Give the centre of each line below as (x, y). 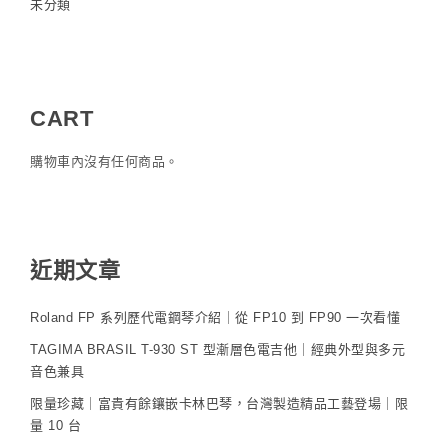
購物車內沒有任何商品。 (104, 161)
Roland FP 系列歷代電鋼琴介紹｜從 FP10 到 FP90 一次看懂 (215, 318)
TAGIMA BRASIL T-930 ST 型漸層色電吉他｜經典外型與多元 (217, 350)
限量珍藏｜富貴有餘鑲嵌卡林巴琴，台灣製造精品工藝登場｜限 (219, 404)
